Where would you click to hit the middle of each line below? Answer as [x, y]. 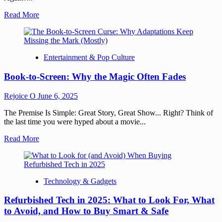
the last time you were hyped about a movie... [75, 121]
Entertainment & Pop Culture [89, 57]
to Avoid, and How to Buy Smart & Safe [86, 211]
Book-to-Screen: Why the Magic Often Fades [95, 76]
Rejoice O [21, 96]
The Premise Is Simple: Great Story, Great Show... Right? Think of [109, 112]
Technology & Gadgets [80, 181]
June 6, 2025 [58, 96]
